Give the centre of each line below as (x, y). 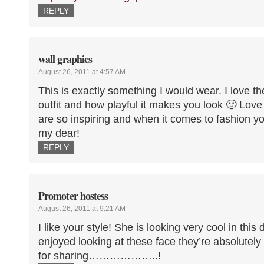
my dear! (59, 133)
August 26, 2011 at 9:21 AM (82, 208)
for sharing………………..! (100, 255)
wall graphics (65, 59)
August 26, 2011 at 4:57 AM (82, 72)
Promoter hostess (73, 195)
